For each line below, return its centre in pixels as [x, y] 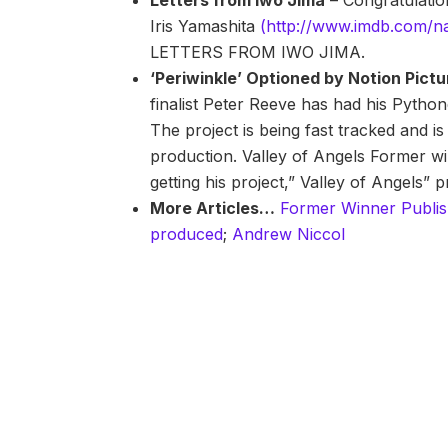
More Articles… [213, 208]
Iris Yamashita [205, 26]
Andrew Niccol [289, 234]
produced [187, 234]
